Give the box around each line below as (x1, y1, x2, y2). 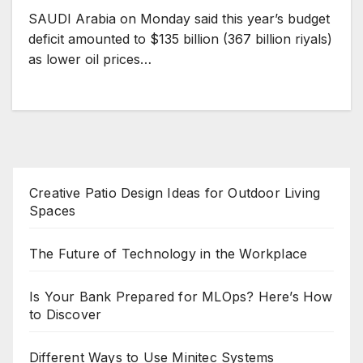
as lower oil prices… (28, 51, 152, 67)
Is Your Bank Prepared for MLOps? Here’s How (29, 288, 333, 305)
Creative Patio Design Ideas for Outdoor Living (29, 185, 321, 201)
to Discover (29, 306, 102, 322)
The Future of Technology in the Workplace (29, 246, 308, 262)
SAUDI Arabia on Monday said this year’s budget (28, 11, 330, 27)
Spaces (29, 203, 76, 219)
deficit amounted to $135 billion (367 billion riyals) (28, 31, 332, 47)
